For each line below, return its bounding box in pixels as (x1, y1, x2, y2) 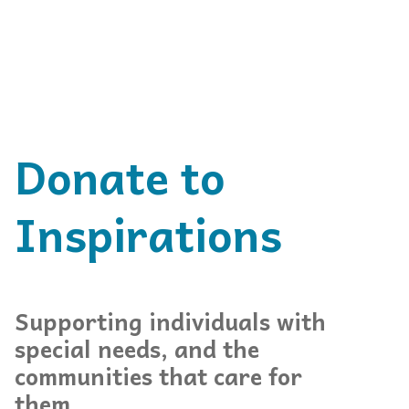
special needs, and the (15, 330, 259, 367)
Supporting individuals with (15, 302, 326, 340)
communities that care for (15, 357, 302, 394)
